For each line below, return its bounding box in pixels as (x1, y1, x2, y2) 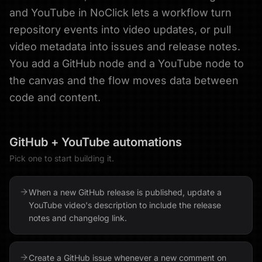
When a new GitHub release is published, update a (29, 187, 222, 197)
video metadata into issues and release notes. (9, 40, 240, 53)
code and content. (9, 91, 101, 104)
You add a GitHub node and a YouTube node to (9, 57, 244, 70)
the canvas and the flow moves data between (9, 74, 239, 87)
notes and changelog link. (29, 213, 127, 223)
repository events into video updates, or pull (9, 23, 231, 36)
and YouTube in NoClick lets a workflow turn (9, 6, 232, 19)
